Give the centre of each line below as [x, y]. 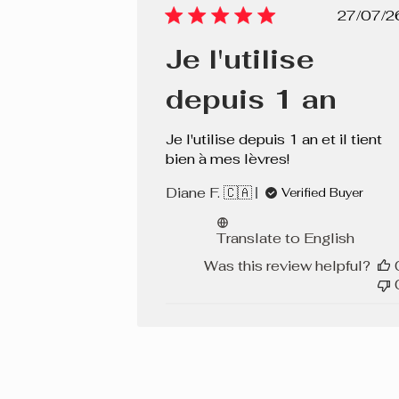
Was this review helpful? [288, 266]
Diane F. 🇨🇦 [208, 193]
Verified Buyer [322, 193]
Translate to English [285, 239]
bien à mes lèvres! [227, 159]
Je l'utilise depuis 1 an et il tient [273, 140]
